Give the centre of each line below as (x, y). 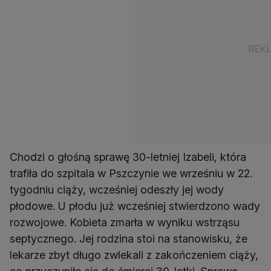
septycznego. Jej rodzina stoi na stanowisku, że (129, 239)
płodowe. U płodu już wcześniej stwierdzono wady (135, 206)
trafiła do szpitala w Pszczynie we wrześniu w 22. (131, 174)
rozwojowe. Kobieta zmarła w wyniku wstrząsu (125, 223)
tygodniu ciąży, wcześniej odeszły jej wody (117, 190)
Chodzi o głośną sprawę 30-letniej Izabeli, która (128, 157)
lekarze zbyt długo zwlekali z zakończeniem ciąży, (134, 255)
